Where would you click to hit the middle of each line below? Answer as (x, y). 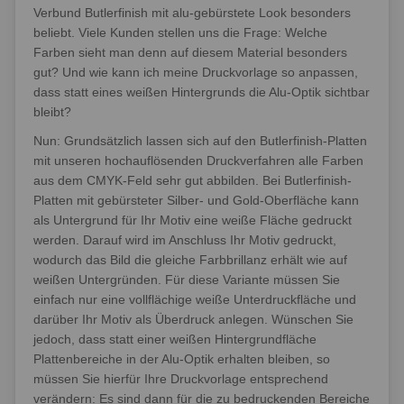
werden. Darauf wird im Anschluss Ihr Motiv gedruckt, (185, 240)
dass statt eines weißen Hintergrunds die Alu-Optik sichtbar (202, 92)
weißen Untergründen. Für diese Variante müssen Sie (187, 280)
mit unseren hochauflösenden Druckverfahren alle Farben (198, 161)
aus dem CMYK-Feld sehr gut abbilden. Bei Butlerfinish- (193, 180)
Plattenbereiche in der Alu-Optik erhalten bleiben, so (182, 359)
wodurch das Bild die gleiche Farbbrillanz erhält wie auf (190, 260)
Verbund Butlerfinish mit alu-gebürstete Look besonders (192, 13)
